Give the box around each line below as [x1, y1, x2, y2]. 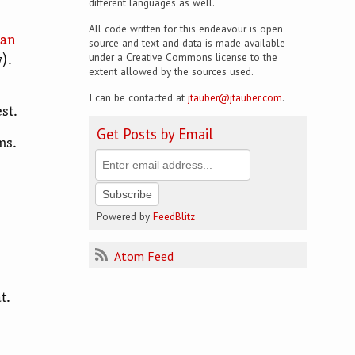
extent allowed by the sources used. [89, 64, 254, 78]
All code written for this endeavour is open [89, 21, 283, 36]
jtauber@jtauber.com [188, 90, 282, 105]
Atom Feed [112, 248, 174, 264]
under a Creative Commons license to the [89, 50, 277, 64]
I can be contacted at [89, 90, 188, 105]
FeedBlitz [153, 209, 195, 223]
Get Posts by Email [97, 124, 213, 143]
